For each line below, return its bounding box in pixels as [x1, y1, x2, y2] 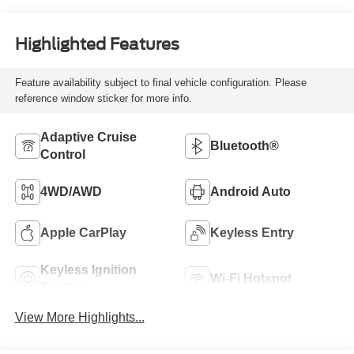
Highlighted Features [14, 35, 179, 55]
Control [40, 148, 85, 162]
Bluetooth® [210, 139, 279, 153]
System [40, 281, 85, 295]
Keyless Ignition [40, 263, 137, 277]
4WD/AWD [40, 185, 102, 199]
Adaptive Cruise [40, 130, 137, 145]
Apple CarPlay [40, 226, 126, 240]
